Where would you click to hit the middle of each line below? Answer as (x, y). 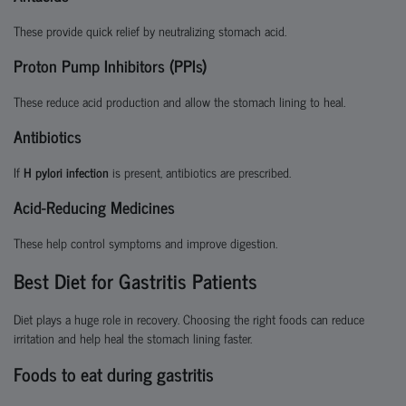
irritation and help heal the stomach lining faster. (133, 338)
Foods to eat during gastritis (114, 374)
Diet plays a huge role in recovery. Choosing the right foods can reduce (189, 319)
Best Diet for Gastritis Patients (135, 280)
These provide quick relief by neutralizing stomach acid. (150, 30)
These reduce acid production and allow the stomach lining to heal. (179, 101)
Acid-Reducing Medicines (94, 207)
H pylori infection (66, 172)
